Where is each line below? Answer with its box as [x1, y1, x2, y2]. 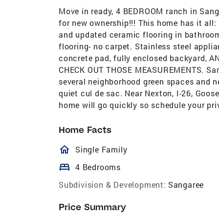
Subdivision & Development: [59, 179, 166, 190]
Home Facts [59, 124, 111, 135]
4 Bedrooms [75, 161, 121, 172]
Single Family [75, 144, 128, 154]
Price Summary [59, 201, 127, 213]
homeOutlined [59, 143, 161, 155]
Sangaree [168, 179, 204, 190]
